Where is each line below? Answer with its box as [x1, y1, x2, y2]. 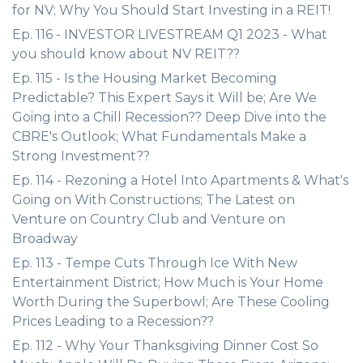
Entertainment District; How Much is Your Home [12, 275, 323, 290]
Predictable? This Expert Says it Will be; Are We [12, 90, 317, 105]
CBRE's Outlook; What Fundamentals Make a [12, 129, 306, 144]
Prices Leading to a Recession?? [12, 314, 214, 329]
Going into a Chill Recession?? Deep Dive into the [12, 109, 327, 125]
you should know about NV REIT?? [12, 46, 240, 62]
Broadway [12, 231, 78, 246]
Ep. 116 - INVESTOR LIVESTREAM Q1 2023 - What [12, 27, 327, 42]
